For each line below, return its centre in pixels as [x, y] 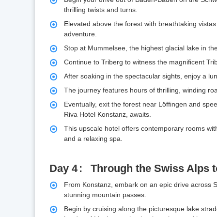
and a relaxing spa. [93, 139]
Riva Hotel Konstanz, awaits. [108, 115]
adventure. [80, 34]
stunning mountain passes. [105, 195]
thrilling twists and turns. [101, 10]
